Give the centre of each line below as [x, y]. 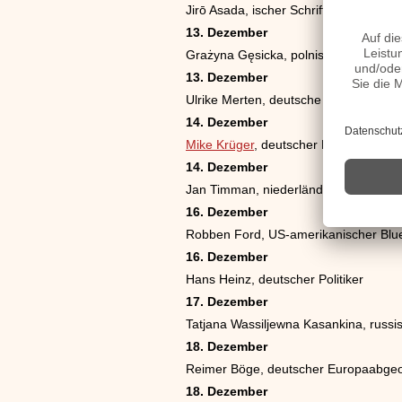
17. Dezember [227, 301]
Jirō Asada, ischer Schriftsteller [273, 10]
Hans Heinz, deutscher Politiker [275, 279]
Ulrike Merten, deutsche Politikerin [283, 100]
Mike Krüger [220, 144]
